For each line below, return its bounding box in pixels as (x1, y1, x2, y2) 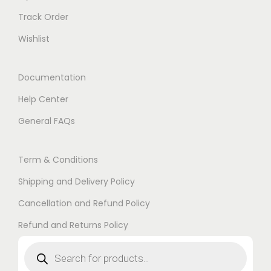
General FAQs (18, 115, 75, 128)
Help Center (18, 93, 68, 106)
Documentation (18, 71, 86, 84)
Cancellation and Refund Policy (18, 197, 150, 210)
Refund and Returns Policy (18, 219, 128, 232)
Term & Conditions (18, 154, 98, 166)
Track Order (18, 11, 68, 24)
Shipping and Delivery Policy (18, 175, 135, 188)
